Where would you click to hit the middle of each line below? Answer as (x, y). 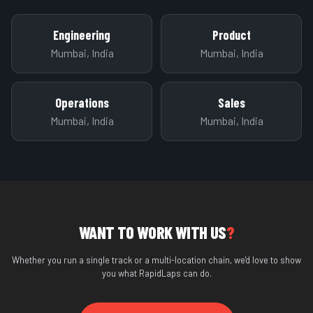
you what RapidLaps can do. (156, 273)
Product (231, 35)
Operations (82, 103)
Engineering (82, 35)
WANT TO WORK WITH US (152, 232)
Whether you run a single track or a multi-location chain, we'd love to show (156, 260)
